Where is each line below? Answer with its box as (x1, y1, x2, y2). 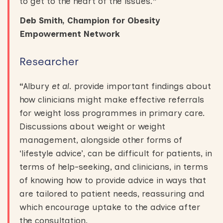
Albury (23, 81, 52, 91)
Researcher (19, 55, 82, 68)
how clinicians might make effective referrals (19, 95, 204, 105)
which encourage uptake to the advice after (19, 202, 200, 212)
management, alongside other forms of (19, 135, 182, 145)
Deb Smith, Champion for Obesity (19, 15, 160, 25)
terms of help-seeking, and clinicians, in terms (19, 162, 208, 172)
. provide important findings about (69, 81, 211, 91)
